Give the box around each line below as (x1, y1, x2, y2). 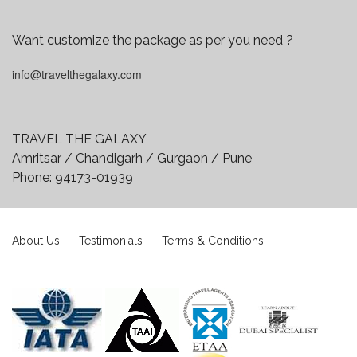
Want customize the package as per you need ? (12, 33, 293, 48)
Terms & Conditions (162, 234, 264, 247)
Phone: (12, 170, 55, 185)
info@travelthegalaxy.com (12, 66, 142, 82)
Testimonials (79, 234, 143, 247)
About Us (12, 234, 60, 247)
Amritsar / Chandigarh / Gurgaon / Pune (12, 151, 252, 166)
